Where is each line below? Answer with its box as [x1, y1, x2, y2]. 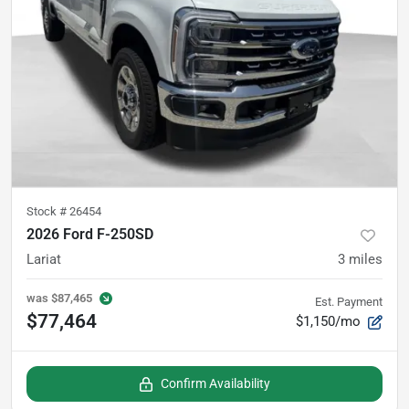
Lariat [26, 251, 61, 268]
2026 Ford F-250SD [26, 225, 153, 244]
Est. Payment [315, 295, 383, 309]
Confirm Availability [161, 376, 270, 392]
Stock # [26, 204, 69, 219]
